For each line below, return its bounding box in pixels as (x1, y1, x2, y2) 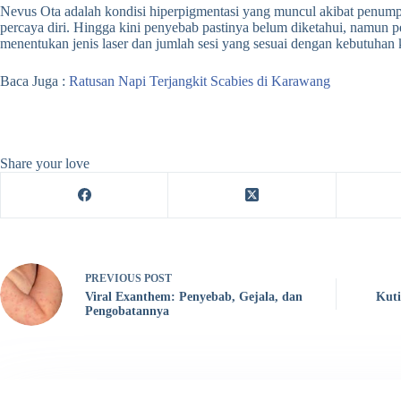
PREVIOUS (85, 272, 144, 286)
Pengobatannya (85, 304, 169, 319)
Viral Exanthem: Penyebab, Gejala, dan (85, 290, 303, 304)
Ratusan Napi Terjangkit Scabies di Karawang (69, 73, 330, 89)
